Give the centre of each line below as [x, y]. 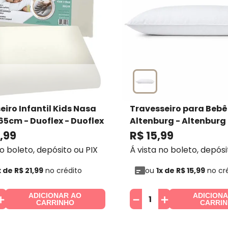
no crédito [62, 171]
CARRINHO [55, 202]
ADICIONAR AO [55, 195]
